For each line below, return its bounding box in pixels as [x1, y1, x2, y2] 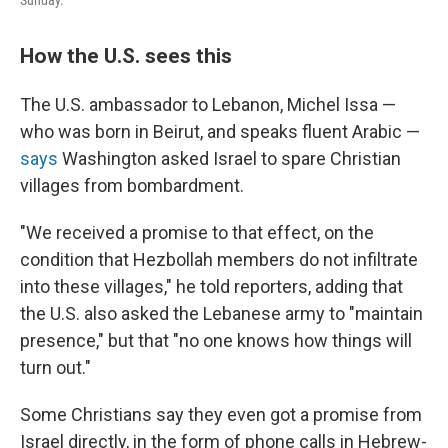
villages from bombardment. [20, 175, 244, 196]
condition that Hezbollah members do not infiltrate [20, 249, 418, 270]
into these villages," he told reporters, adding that [20, 276, 403, 297]
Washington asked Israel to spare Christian [58, 148, 401, 169]
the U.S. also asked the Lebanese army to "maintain [20, 303, 423, 324]
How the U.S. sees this [20, 43, 232, 68]
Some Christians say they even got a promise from [20, 404, 422, 425]
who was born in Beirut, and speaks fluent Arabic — [20, 121, 420, 142]
